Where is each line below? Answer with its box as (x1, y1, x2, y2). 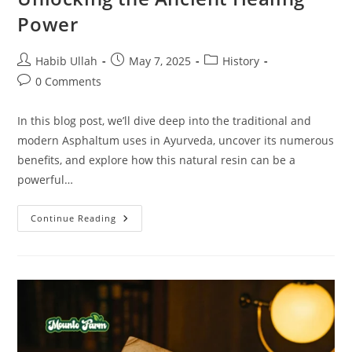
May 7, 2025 (129, 53, 192, 68)
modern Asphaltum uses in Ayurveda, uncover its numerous (17, 132, 335, 148)
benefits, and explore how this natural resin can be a (17, 152, 296, 167)
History (222, 53, 260, 68)
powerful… (17, 171, 74, 187)
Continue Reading (31, 211, 117, 224)
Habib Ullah (35, 53, 98, 68)
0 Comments (35, 73, 102, 89)
